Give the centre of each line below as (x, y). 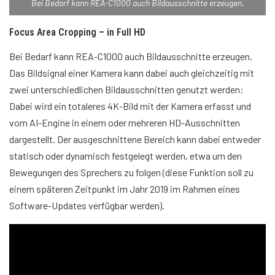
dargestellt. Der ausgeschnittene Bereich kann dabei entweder (135, 139)
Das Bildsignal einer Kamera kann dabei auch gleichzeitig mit (132, 73)
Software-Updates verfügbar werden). (87, 206)
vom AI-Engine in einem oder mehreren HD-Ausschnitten (125, 123)
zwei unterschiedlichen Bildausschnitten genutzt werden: (126, 90)
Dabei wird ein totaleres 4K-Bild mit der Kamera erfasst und (130, 106)
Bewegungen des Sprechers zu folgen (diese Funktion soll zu (131, 172)
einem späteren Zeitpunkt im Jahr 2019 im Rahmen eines (125, 189)
